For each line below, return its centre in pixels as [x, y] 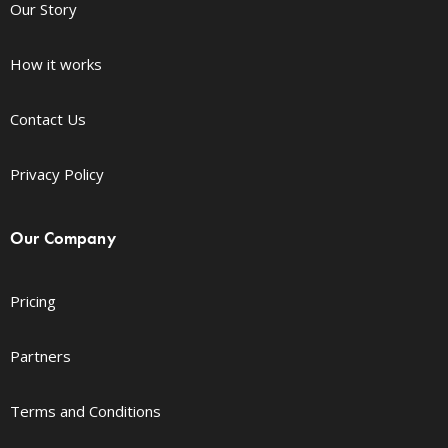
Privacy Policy [57, 173]
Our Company [63, 237]
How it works [56, 63]
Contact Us [48, 118]
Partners [40, 355]
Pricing [33, 300]
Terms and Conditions [85, 410]
